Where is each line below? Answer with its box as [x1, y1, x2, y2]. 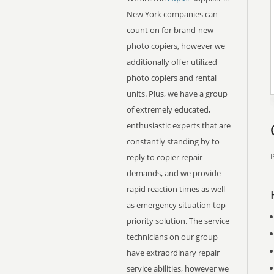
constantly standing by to [127, 136, 220, 147]
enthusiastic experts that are [127, 120, 231, 131]
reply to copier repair [127, 152, 202, 163]
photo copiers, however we [127, 40, 225, 51]
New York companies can [127, 9, 218, 20]
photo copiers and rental [127, 72, 217, 83]
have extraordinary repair [127, 247, 220, 258]
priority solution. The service [127, 215, 229, 226]
